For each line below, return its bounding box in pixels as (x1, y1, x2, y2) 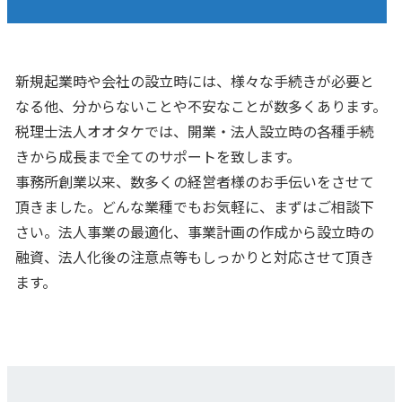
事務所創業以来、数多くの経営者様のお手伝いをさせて (14, 170, 374, 192)
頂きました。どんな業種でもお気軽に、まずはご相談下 (14, 195, 374, 217)
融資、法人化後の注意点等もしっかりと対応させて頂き (14, 245, 374, 267)
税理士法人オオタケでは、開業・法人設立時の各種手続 (14, 119, 374, 142)
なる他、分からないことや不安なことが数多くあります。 (14, 94, 387, 117)
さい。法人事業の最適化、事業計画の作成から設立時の (14, 220, 374, 242)
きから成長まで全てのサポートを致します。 (14, 144, 301, 167)
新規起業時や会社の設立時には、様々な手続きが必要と (14, 69, 374, 92)
